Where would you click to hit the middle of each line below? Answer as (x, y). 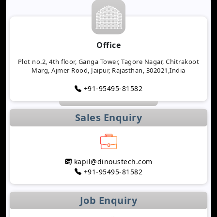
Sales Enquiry (108, 117)
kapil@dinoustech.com (112, 161)
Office (108, 45)
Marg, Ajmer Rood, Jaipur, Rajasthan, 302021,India (108, 70)
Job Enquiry (108, 200)
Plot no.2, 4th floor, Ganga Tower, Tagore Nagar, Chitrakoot (108, 61)
